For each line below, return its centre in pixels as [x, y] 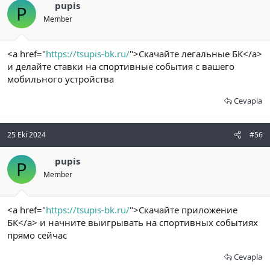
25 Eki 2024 [27, 135]
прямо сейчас [37, 235]
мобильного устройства [61, 79]
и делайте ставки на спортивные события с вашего [121, 67]
